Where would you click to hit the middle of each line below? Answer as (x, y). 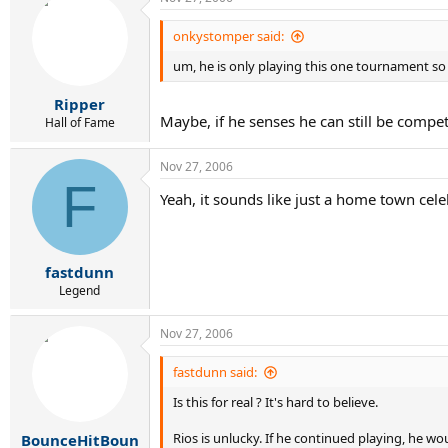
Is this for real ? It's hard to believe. (275, 402)
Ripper (79, 103)
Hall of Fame (79, 122)
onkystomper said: (228, 36)
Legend (79, 290)
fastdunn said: (215, 372)
